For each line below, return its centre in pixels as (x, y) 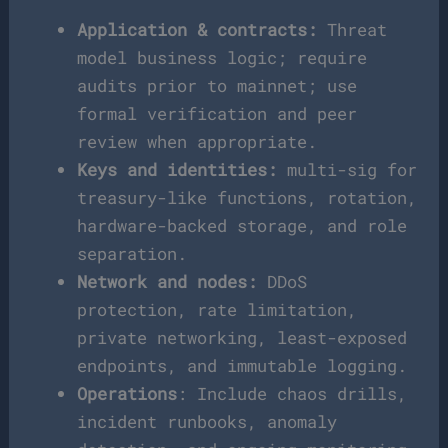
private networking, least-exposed (242, 337)
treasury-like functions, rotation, (247, 197)
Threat (357, 29)
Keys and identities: (177, 169)
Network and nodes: (167, 281)
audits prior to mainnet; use (217, 85)
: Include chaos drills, (292, 393)
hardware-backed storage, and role (242, 225)
